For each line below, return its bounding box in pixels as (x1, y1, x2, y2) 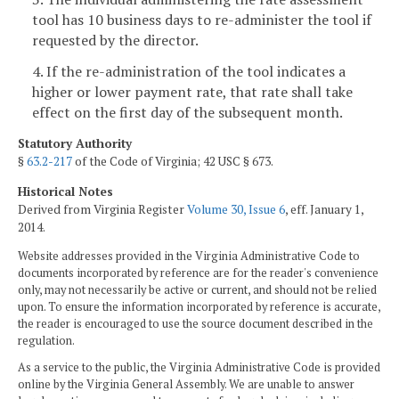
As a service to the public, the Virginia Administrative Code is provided (18, 359, 380, 375)
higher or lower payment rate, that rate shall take (32, 82, 353, 102)
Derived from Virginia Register (18, 200, 187, 217)
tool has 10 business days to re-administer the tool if (32, 9, 371, 29)
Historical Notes (18, 183, 113, 199)
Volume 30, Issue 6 (187, 200, 285, 217)
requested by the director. (32, 29, 199, 50)
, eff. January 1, (285, 200, 363, 217)
